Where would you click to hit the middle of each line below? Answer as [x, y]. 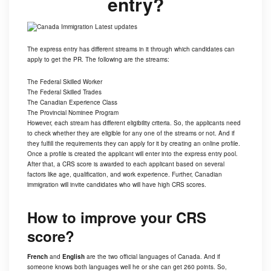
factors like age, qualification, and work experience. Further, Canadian [125, 174]
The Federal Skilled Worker [65, 82]
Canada [189, 256]
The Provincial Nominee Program [73, 113]
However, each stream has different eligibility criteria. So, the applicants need [134, 123]
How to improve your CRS [117, 217]
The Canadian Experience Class [72, 102]
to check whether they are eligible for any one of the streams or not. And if [131, 133]
